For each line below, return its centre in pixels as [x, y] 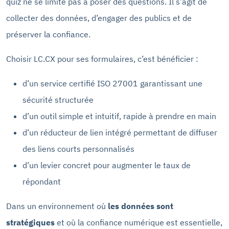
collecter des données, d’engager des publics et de [99, 18]
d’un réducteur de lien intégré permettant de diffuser [120, 132]
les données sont [141, 206]
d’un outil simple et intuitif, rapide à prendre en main [119, 116]
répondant [42, 181]
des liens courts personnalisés [78, 148]
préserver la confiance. [48, 34]
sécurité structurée [58, 99]
